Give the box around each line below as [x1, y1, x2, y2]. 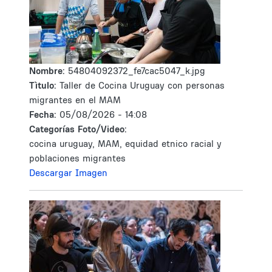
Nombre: [29, 65, 68, 76]
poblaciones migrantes [29, 152, 126, 164]
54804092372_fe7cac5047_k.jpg [68, 65, 205, 76]
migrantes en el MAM [29, 94, 121, 106]
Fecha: [29, 109, 59, 120]
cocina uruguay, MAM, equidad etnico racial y [29, 138, 222, 149]
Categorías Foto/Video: [29, 123, 127, 135]
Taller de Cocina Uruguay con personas [59, 80, 225, 91]
